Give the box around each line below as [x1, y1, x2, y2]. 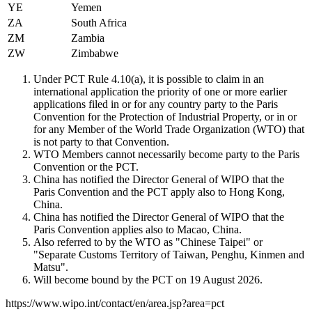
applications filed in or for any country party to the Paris [33, 97, 278, 110]
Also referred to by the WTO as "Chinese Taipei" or [33, 235, 263, 248]
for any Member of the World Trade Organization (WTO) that [33, 123, 304, 135]
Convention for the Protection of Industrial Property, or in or [33, 110, 297, 123]
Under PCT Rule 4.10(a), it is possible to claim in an [33, 72, 264, 85]
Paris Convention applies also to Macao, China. [33, 223, 242, 235]
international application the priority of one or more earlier [33, 85, 287, 97]
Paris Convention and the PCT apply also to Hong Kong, [33, 185, 285, 198]
